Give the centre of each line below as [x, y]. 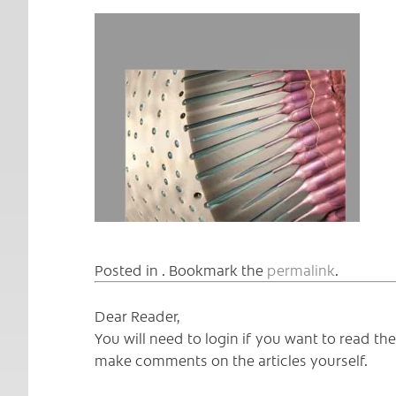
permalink [301, 270]
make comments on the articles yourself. [231, 360]
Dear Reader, [137, 316]
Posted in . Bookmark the [181, 270]
